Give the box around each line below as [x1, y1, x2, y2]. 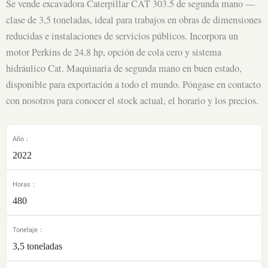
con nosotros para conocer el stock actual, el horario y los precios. [6, 93, 258, 107]
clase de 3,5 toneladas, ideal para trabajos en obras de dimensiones [6, 13, 261, 26]
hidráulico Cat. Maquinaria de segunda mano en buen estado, [6, 61, 242, 75]
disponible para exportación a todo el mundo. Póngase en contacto [6, 77, 261, 91]
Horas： [13, 181, 37, 189]
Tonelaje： [13, 226, 44, 234]
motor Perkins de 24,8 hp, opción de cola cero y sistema [6, 45, 221, 59]
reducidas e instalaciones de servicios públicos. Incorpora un [6, 29, 238, 42]
